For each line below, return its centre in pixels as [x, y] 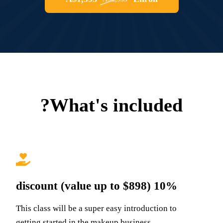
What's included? [116, 105]
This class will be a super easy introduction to [96, 209]
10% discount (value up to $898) [165, 186]
